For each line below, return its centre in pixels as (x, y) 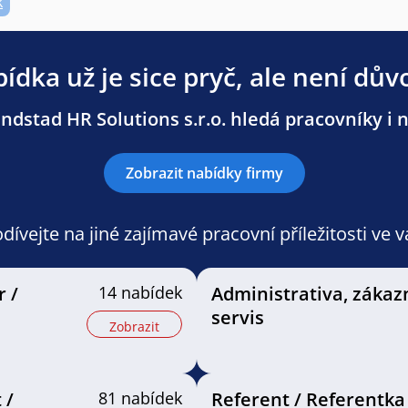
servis (237, 317)
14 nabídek (140, 292)
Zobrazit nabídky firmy (204, 173)
